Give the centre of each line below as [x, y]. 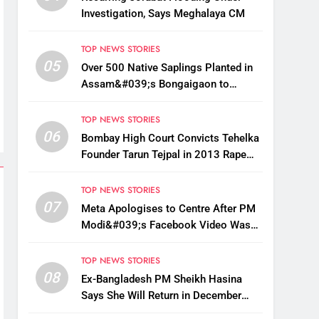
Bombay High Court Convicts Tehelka [170, 138]
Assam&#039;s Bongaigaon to [155, 84]
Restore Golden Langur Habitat [154, 101]
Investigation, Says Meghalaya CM [163, 14]
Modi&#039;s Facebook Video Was [166, 225]
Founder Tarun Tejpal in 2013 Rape [163, 155]
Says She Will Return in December [161, 296]
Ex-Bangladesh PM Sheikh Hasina [161, 279]
